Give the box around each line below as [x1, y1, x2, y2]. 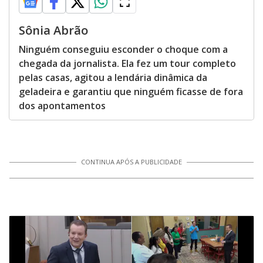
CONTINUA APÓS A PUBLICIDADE [81, 157, 182, 166]
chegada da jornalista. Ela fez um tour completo [19, 57, 236, 70]
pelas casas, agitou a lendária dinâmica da [19, 71, 207, 84]
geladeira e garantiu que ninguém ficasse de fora [19, 85, 243, 98]
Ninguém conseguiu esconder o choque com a [19, 43, 228, 56]
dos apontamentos [19, 99, 106, 112]
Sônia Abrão [19, 22, 88, 38]
